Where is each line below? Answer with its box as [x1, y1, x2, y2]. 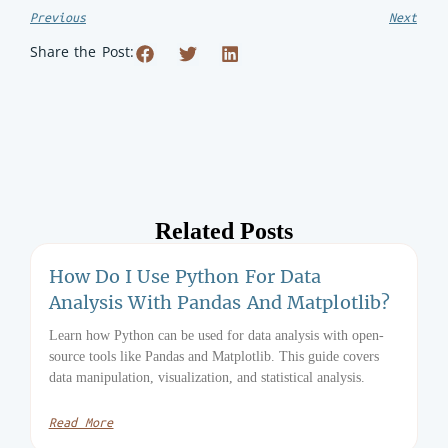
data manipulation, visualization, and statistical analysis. [48, 369, 365, 385]
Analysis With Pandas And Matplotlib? [48, 291, 391, 314]
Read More [48, 415, 114, 429]
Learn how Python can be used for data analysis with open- [48, 327, 384, 343]
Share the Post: [29, 45, 135, 61]
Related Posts [155, 217, 293, 244]
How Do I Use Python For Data [48, 265, 322, 288]
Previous [29, 10, 87, 24]
